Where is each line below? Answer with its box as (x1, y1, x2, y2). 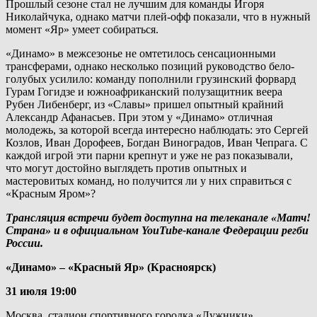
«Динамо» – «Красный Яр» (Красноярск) (6, 260, 219, 273)
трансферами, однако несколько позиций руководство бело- (6, 59, 294, 72)
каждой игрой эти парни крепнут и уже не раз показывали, (6, 149, 293, 161)
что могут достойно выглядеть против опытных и (6, 161, 247, 174)
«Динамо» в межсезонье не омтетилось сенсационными (6, 47, 276, 59)
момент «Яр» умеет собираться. (6, 23, 158, 35)
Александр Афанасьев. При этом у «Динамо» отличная (6, 110, 272, 123)
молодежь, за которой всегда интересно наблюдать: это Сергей (6, 123, 309, 136)
